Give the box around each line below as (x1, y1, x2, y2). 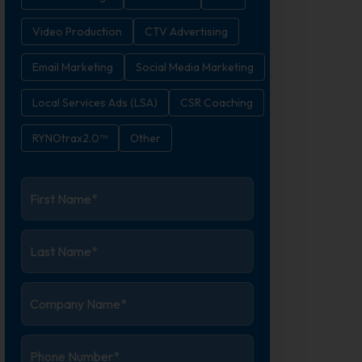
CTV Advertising (145, 24, 229, 39)
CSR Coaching (180, 95, 254, 110)
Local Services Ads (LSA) (32, 95, 158, 110)
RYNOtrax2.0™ (32, 131, 108, 145)
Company (21, 282, 90, 301)
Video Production (32, 24, 123, 39)
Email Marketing (32, 60, 114, 74)
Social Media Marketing (136, 60, 255, 74)
